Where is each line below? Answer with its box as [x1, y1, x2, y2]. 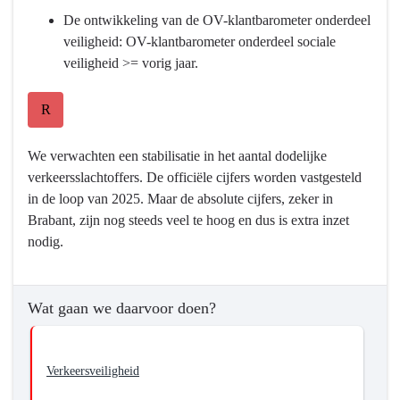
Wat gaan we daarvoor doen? [28, 299, 216, 318]
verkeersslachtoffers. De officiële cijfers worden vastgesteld [28, 170, 362, 186]
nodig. [28, 234, 63, 250]
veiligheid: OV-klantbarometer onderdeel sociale [63, 34, 336, 50]
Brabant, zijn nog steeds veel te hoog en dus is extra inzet [28, 212, 349, 229]
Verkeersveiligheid [46, 363, 139, 379]
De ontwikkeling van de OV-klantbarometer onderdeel [63, 12, 371, 29]
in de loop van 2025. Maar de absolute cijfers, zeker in [28, 191, 333, 207]
